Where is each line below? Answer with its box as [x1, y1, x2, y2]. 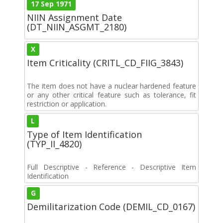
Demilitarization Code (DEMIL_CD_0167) [27, 200, 195, 213]
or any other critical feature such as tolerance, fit [27, 90, 196, 100]
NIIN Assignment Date [27, 11, 122, 23]
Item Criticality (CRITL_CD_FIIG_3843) [27, 56, 183, 69]
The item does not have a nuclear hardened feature [27, 81, 196, 91]
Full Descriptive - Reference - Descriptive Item [27, 162, 196, 172]
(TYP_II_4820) [27, 137, 82, 150]
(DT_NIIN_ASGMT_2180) [27, 20, 126, 33]
